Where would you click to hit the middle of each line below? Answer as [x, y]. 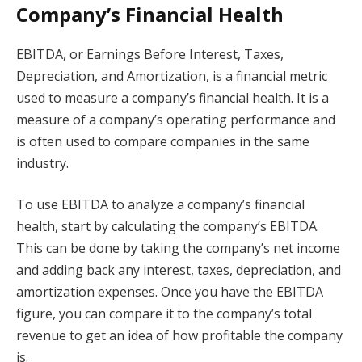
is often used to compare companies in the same [163, 141]
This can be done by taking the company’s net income [178, 248]
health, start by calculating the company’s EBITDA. [168, 227]
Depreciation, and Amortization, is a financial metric [172, 76]
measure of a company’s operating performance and [176, 119]
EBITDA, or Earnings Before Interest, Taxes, [150, 54]
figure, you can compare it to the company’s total [164, 314]
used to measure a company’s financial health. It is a [173, 97]
